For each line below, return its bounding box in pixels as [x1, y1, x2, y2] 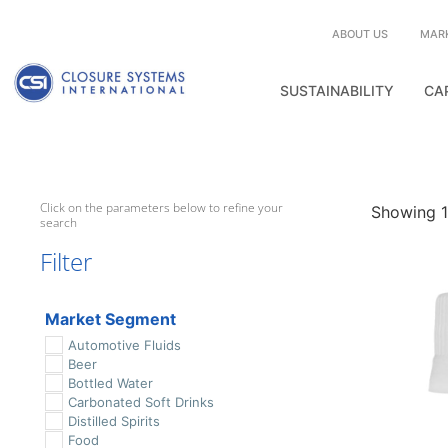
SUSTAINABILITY [279, 82, 394, 99]
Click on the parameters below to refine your [40, 199, 283, 216]
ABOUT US [331, 27, 388, 41]
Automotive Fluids [67, 337, 181, 353]
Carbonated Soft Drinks [67, 394, 214, 410]
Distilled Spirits [67, 413, 160, 429]
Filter [40, 245, 92, 278]
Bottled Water [67, 375, 153, 391]
